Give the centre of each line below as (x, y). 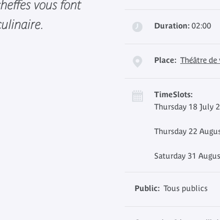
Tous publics (184, 188)
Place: (165, 60)
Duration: (172, 26)
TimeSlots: (173, 94)
